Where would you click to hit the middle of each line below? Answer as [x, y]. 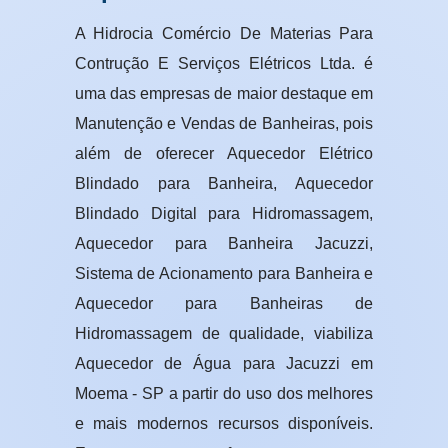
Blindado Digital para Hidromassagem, [224, 214]
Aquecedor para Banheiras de [224, 304]
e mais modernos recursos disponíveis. [224, 424]
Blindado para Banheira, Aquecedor [224, 184]
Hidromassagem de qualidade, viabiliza [224, 334]
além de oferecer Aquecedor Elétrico [224, 154]
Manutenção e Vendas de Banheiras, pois [224, 124]
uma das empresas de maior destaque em [224, 94]
